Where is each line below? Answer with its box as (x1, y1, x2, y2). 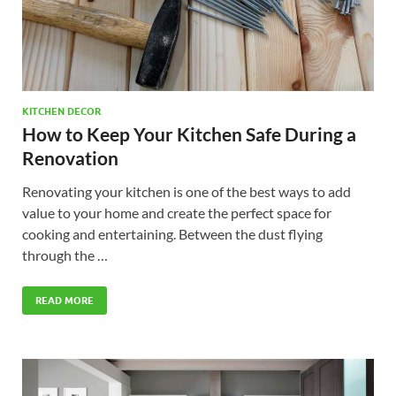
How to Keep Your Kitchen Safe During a (22, 123, 356, 146)
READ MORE (35, 294, 94, 308)
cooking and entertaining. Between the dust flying (22, 225, 323, 243)
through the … (22, 247, 108, 264)
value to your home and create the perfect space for (22, 204, 331, 222)
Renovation (22, 147, 118, 170)
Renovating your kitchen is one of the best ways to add (22, 183, 351, 201)
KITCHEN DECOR (22, 105, 101, 118)
